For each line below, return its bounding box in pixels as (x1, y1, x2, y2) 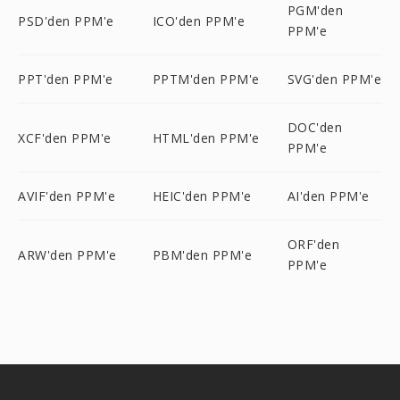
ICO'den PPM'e (152, 12, 246, 29)
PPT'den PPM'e (18, 71, 113, 87)
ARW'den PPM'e (18, 246, 117, 263)
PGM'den (287, 2, 344, 19)
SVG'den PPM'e (287, 71, 382, 87)
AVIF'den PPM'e (18, 187, 115, 204)
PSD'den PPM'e (18, 12, 114, 29)
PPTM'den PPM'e (152, 71, 260, 87)
